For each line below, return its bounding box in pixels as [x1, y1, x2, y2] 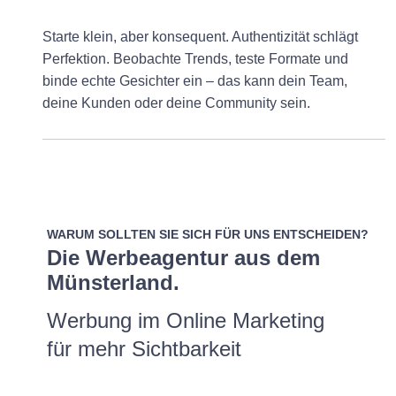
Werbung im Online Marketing [47, 308, 324, 332]
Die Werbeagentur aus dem [47, 245, 320, 270]
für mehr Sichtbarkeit [47, 336, 241, 361]
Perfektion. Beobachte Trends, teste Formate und [42, 50, 348, 66]
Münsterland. [47, 270, 179, 294]
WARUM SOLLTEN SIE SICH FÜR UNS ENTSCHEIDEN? [47, 226, 369, 241]
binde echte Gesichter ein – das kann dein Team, [42, 72, 347, 88]
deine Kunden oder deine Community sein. [42, 95, 310, 110]
